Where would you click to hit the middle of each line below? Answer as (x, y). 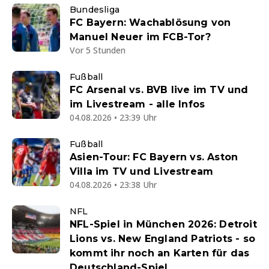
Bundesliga (95, 10)
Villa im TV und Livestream (142, 172)
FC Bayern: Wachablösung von (150, 23)
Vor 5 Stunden (98, 50)
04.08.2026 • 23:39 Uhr (113, 118)
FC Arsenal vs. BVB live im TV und (159, 90)
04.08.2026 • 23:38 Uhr (113, 185)
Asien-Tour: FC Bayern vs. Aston (154, 157)
